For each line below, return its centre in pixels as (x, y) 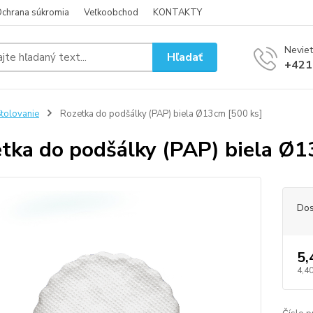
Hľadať (185, 57)
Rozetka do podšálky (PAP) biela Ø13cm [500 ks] (160, 114)
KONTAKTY (177, 13)
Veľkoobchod (111, 13)
